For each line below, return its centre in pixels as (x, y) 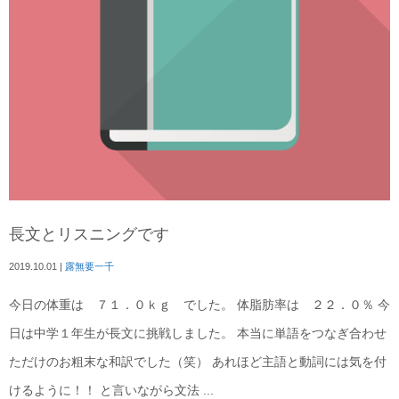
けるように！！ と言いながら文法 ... (111, 390)
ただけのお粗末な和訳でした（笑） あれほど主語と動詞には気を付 (198, 362)
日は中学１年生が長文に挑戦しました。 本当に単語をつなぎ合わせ (198, 333)
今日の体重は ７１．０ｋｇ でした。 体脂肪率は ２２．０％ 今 (199, 305)
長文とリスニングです (89, 234)
